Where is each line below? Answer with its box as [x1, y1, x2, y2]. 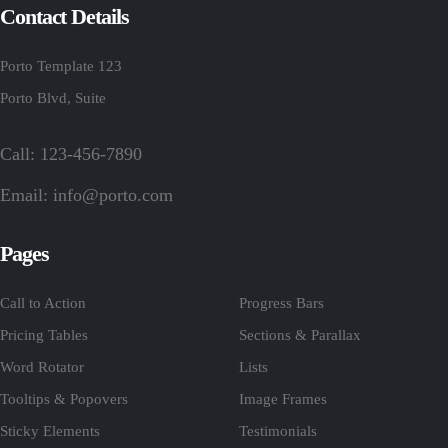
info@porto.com [53, 184, 173, 205]
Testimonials [239, 422, 317, 439]
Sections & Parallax [239, 326, 361, 343]
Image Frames [239, 390, 327, 407]
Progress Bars [239, 294, 324, 311]
